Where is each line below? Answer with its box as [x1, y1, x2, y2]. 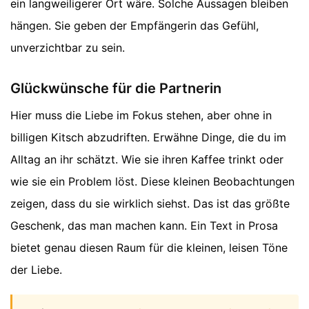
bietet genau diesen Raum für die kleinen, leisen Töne [10, 240, 288, 255]
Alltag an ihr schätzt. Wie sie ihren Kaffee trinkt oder [10, 152, 283, 166]
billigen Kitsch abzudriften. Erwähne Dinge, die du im [10, 130, 286, 144]
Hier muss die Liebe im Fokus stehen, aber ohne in [10, 108, 272, 122]
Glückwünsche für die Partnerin [10, 79, 221, 97]
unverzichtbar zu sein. [10, 40, 125, 54]
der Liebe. [10, 262, 62, 277]
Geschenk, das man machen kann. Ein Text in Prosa [10, 218, 278, 232]
